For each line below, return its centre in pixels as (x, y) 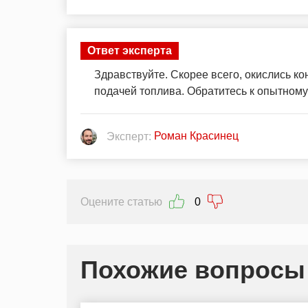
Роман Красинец (195, 136)
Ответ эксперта (130, 51)
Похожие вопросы (193, 269)
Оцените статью (121, 201)
